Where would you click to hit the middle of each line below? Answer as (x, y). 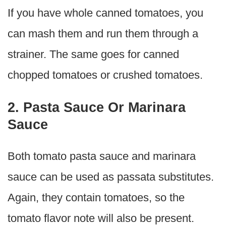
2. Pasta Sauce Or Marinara (97, 108)
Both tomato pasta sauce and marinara (102, 156)
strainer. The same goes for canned (93, 54)
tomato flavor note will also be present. (101, 218)
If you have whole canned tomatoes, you (105, 13)
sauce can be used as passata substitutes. (111, 177)
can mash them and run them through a (103, 34)
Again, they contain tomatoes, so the (96, 198)
